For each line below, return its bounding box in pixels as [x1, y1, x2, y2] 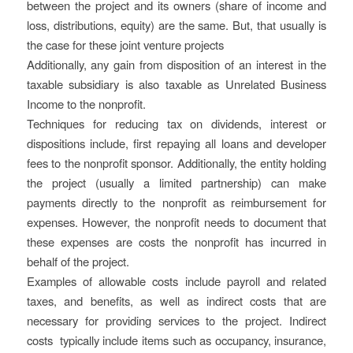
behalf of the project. [26, 253, 129, 270]
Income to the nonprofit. [26, 95, 146, 113]
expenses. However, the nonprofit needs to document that [26, 214, 327, 231]
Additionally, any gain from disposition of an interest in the [26, 56, 327, 73]
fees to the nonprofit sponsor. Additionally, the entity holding [26, 154, 327, 172]
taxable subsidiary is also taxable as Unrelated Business [26, 76, 327, 93]
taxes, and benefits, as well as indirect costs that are [26, 292, 327, 310]
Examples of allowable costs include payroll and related [26, 273, 327, 290]
